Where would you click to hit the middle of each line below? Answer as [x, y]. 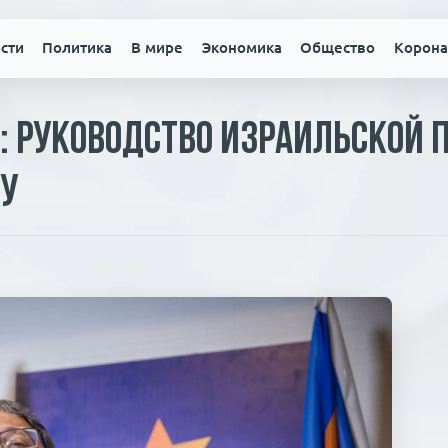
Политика [77, 48]
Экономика [241, 48]
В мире [156, 48]
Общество [338, 48]
